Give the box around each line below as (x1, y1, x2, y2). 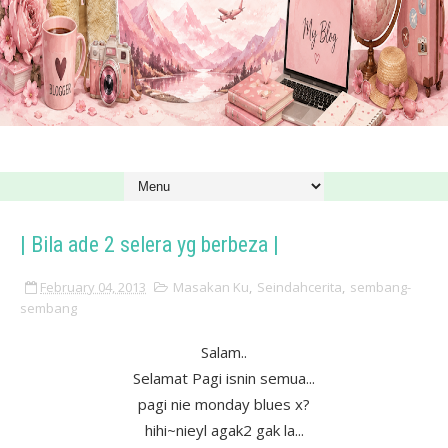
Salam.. (201, 342, 247, 362)
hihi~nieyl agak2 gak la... (144, 420, 304, 440)
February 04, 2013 (40, 278, 146, 296)
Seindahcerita (257, 278, 342, 296)
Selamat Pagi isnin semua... (133, 368, 315, 388)
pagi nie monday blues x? (138, 394, 310, 414)
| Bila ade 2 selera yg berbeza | (20, 232, 279, 257)
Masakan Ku (173, 278, 249, 296)
